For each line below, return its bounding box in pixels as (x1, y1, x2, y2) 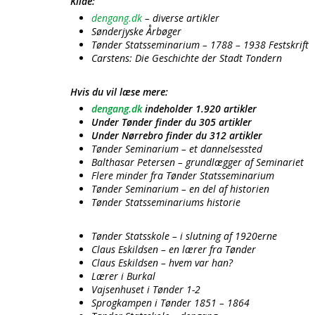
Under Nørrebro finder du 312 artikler (91, 129, 262, 142)
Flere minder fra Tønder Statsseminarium (91, 169, 274, 182)
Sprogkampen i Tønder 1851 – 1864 (91, 296, 250, 309)
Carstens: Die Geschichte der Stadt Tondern (91, 51, 282, 65)
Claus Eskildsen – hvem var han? (91, 256, 233, 269)
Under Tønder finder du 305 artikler (91, 115, 252, 129)
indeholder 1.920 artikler (142, 102, 257, 115)
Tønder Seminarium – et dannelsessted (91, 142, 262, 155)
